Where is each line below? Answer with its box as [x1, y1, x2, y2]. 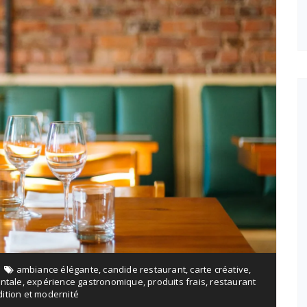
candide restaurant [103, 262, 186, 275]
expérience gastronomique [27, 275, 143, 288]
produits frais [147, 275, 206, 288]
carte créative [190, 262, 249, 275]
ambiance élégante [16, 262, 99, 275]
